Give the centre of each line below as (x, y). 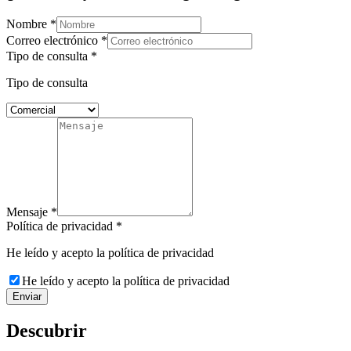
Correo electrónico (54, 40)
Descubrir (47, 330)
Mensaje (29, 212)
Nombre (28, 24)
